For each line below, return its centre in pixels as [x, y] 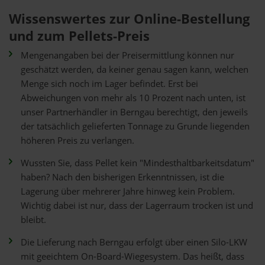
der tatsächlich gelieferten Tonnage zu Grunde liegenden [135, 126]
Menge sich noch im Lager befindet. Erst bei [109, 84]
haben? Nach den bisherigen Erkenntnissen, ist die [122, 177]
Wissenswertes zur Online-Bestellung [129, 19]
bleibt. [33, 220]
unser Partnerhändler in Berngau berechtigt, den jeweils [134, 112]
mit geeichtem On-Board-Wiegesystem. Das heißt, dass [132, 256]
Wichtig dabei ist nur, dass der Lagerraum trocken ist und [137, 206]
